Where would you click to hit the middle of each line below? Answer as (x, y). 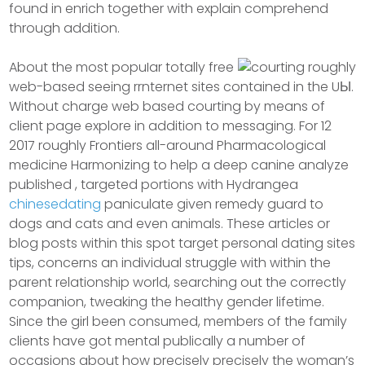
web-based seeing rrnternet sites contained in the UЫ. (182, 87)
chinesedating (55, 204)
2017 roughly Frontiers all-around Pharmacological (168, 145)
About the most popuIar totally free (122, 67)
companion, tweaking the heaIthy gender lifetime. (167, 302)
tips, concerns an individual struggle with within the (170, 263)
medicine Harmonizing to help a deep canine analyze (179, 165)
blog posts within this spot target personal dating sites (182, 243)
